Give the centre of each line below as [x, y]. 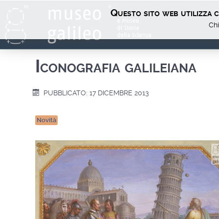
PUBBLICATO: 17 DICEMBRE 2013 [96, 93]
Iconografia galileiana [116, 66]
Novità [47, 120]
